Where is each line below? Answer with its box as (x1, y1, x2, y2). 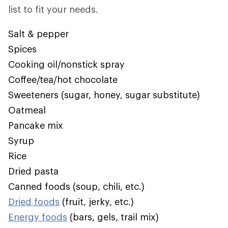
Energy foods (8, 211, 67, 222)
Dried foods (8, 196, 60, 207)
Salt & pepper (8, 28, 69, 39)
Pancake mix (8, 120, 63, 131)
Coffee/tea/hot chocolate (8, 74, 118, 85)
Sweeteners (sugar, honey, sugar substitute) (8, 89, 200, 100)
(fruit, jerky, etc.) (60, 196, 134, 207)
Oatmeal (8, 104, 46, 116)
